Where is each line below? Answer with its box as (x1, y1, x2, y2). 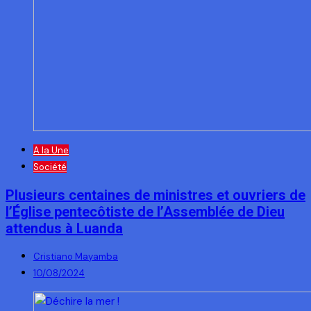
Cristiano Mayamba (33, 251, 118, 263)
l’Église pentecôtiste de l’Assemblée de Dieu (6, 203, 285, 220)
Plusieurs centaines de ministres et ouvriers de (6, 186, 305, 203)
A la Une (33, 144, 69, 156)
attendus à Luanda (6, 219, 123, 237)
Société (33, 160, 67, 173)
